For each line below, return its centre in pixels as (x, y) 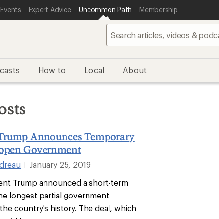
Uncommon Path (105, 10)
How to (52, 70)
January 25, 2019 (61, 164)
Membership (159, 10)
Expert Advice (50, 10)
